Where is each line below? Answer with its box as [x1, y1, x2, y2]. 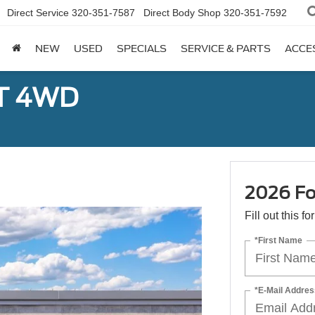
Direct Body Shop [143, 7, 221, 19]
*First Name [254, 235, 302, 245]
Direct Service [7, 7, 69, 19]
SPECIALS [117, 43, 167, 55]
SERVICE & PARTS [181, 43, 271, 55]
